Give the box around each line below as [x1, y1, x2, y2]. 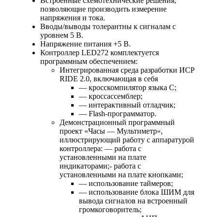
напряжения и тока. [40, 14, 105, 22]
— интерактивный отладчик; [78, 101, 175, 109]
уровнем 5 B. [40, 31, 83, 40]
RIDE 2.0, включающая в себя [59, 75, 158, 83]
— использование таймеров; [78, 179, 173, 188]
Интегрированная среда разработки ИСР [59, 66, 195, 75]
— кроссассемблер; [78, 92, 142, 101]
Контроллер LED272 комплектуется [40, 48, 159, 57]
